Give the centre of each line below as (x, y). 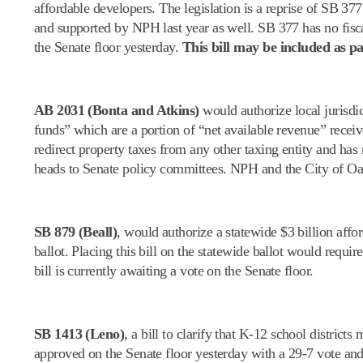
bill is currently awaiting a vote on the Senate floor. (173, 270)
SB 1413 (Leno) (79, 333)
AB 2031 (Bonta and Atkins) (116, 110)
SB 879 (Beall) (75, 231)
